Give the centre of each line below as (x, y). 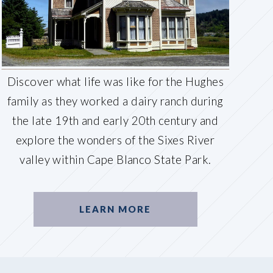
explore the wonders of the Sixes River (115, 140)
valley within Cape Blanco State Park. (115, 159)
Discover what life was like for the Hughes (115, 81)
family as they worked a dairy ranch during (115, 101)
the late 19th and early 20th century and (115, 120)
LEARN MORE (115, 209)
